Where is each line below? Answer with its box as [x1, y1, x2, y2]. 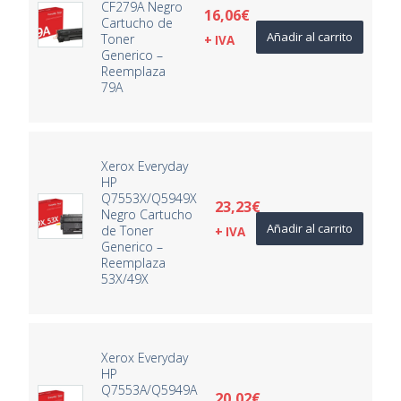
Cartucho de [101, 13, 174, 31]
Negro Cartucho [101, 205, 193, 223]
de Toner [101, 221, 154, 239]
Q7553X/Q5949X [101, 189, 198, 207]
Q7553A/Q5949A [101, 380, 198, 398]
